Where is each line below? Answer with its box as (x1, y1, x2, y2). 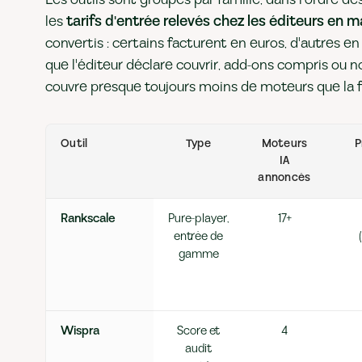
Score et (177, 322, 220, 339)
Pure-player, (168, 210, 229, 227)
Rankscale (61, 210, 116, 227)
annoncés (258, 170, 311, 186)
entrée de (174, 228, 223, 245)
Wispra (61, 322, 99, 339)
